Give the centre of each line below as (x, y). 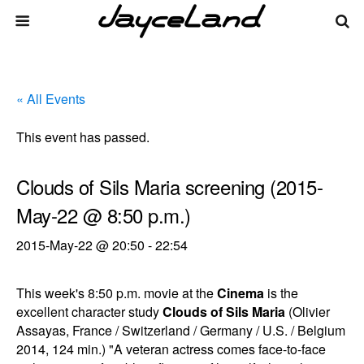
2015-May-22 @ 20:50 (80, 245)
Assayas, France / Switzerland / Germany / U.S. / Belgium (181, 330)
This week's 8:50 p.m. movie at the (117, 293)
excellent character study (89, 312)
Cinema (240, 293)
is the (281, 293)
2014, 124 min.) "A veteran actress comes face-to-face (171, 349)
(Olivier (308, 312)
